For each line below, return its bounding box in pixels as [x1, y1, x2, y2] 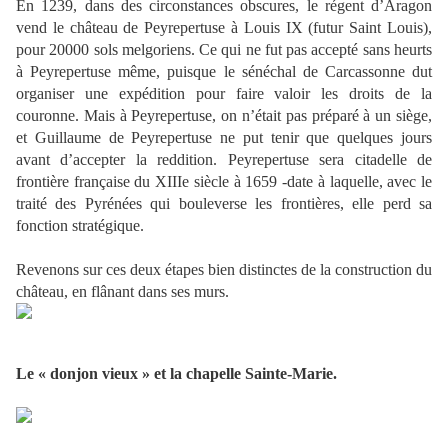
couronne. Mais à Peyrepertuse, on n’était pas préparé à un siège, [16, 107, 432, 125]
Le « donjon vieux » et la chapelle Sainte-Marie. [16, 365, 337, 383]
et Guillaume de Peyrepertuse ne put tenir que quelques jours [16, 129, 432, 147]
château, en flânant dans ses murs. [16, 283, 229, 301]
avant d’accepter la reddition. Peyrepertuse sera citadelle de [16, 151, 432, 169]
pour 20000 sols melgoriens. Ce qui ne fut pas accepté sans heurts [16, 41, 432, 59]
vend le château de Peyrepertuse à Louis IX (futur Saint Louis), [16, 19, 432, 37]
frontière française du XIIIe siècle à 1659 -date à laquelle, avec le [16, 173, 432, 191]
